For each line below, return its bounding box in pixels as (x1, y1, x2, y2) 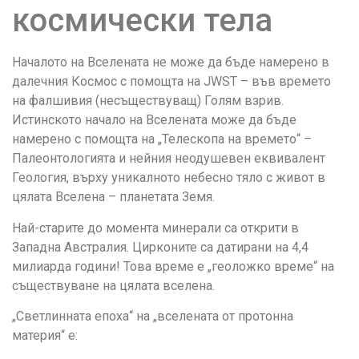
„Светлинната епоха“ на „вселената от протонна (12, 309, 293, 325)
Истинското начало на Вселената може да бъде (12, 112, 296, 128)
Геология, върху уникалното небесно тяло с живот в (12, 170, 325, 186)
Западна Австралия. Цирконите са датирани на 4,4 (12, 239, 309, 255)
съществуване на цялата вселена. (12, 277, 215, 293)
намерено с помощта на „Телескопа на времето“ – (12, 131, 312, 147)
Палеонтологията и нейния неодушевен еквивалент (12, 151, 325, 167)
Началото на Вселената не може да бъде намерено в (12, 54, 329, 71)
